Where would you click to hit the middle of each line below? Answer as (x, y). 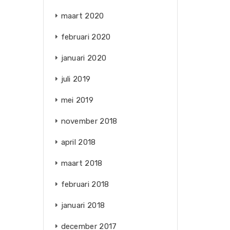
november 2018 (89, 121)
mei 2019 (77, 100)
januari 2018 (83, 205)
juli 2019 (76, 79)
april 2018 (78, 142)
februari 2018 (85, 184)
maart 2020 (82, 16)
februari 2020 (86, 37)
